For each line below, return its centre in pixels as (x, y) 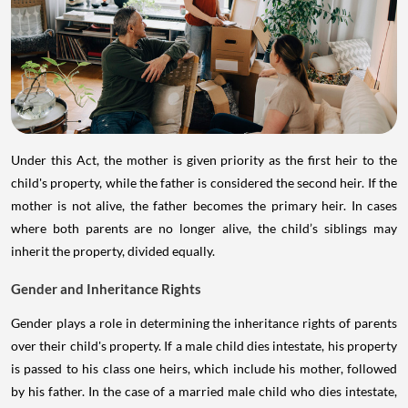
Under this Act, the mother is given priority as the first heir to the (204, 160)
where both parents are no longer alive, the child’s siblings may (204, 229)
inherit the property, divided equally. (113, 251)
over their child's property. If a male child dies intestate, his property (204, 346)
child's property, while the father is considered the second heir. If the (204, 183)
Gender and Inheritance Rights (106, 289)
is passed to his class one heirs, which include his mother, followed (204, 369)
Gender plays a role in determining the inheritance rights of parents (204, 323)
